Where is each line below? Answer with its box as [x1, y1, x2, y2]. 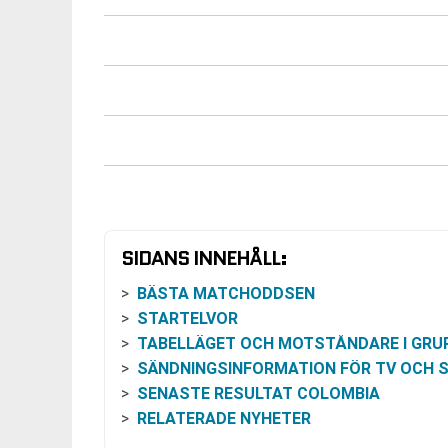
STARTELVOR [137, 308, 238, 328]
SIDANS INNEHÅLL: [121, 243, 287, 272]
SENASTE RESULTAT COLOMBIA [137, 383, 380, 403]
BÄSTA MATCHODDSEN [137, 283, 315, 303]
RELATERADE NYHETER [137, 408, 311, 428]
